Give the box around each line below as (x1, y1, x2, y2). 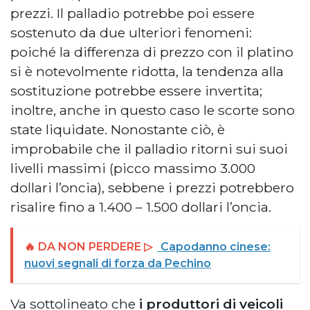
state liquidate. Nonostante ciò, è (10, 120, 225, 138)
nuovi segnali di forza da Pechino (24, 256, 211, 270)
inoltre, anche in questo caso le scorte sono (10, 101, 295, 118)
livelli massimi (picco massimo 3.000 (10, 159, 255, 176)
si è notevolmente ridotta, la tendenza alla (10, 62, 284, 80)
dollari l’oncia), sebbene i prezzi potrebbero (10, 179, 294, 196)
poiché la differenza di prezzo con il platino (10, 43, 293, 60)
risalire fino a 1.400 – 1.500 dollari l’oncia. (10, 198, 271, 215)
